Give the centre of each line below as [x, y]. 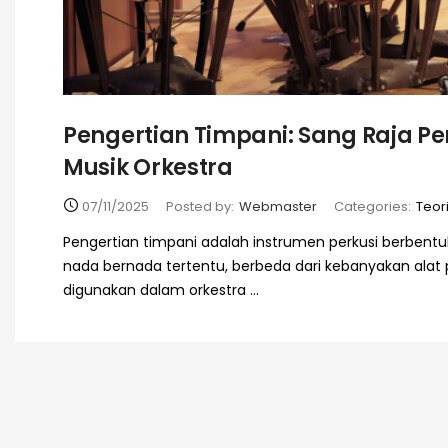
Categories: [372, 206]
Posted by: [200, 206]
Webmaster [278, 206]
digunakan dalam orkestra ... [161, 290]
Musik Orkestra [148, 167]
